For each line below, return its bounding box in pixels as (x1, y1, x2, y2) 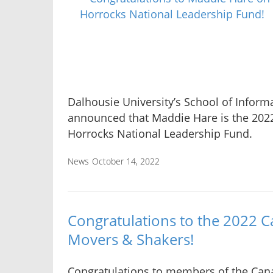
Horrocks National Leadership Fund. (68, 126, 252, 141)
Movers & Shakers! (68, 229, 194, 249)
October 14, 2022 (92, 155, 160, 168)
